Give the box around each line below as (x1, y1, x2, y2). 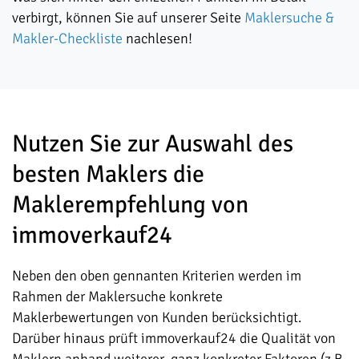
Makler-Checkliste (12, 30, 123, 47)
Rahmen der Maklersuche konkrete (12, 288, 223, 305)
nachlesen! (123, 30, 192, 47)
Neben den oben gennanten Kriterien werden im (12, 267, 301, 284)
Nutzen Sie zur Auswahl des (12, 129, 293, 159)
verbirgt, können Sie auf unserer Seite (12, 9, 244, 26)
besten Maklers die (12, 159, 204, 189)
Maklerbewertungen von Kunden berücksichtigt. (12, 309, 301, 326)
